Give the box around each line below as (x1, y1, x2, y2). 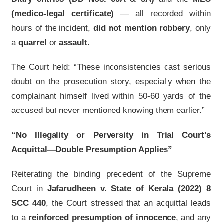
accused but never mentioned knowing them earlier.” (11, 105, 205, 115)
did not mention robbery (93, 23, 190, 33)
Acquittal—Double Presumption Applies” (11, 144, 172, 155)
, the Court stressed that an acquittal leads (46, 198, 211, 208)
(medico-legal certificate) (11, 8, 114, 19)
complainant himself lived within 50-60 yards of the (11, 91, 211, 101)
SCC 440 (11, 198, 46, 208)
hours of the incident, (11, 23, 93, 33)
